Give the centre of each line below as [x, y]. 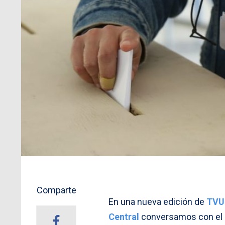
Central [124, 216]
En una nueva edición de [156, 201]
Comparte [56, 190]
